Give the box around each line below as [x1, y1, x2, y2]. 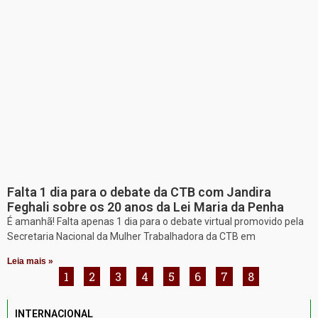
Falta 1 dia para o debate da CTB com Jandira [7, 184, 271, 199]
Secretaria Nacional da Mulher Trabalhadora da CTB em [7, 230, 256, 242]
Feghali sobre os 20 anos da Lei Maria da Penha [7, 199, 284, 214]
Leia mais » [7, 256, 53, 266]
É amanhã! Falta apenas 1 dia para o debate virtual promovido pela [7, 215, 304, 227]
